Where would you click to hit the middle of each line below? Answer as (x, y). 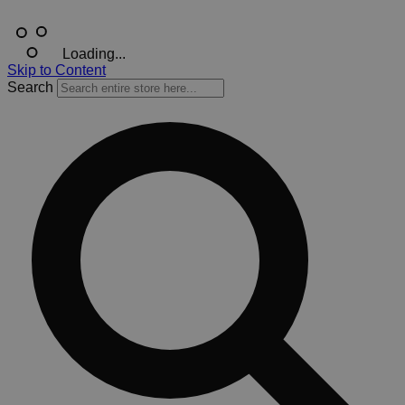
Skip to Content (57, 70)
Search (30, 87)
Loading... (94, 54)
